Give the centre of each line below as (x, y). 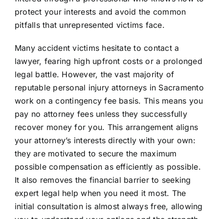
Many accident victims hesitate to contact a (97, 48)
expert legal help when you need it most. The (100, 193)
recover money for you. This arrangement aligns (106, 127)
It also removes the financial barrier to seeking (103, 180)
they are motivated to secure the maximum (96, 154)
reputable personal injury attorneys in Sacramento (109, 88)
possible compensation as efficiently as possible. (108, 167)
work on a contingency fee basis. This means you (109, 101)
